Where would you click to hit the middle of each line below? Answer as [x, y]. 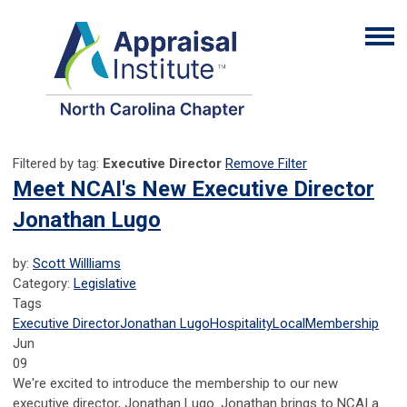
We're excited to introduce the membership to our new [175, 384]
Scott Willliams [77, 264]
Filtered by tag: [58, 164]
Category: [43, 284]
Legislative [105, 284]
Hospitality [241, 324]
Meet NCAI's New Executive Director [194, 189]
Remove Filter [266, 164]
